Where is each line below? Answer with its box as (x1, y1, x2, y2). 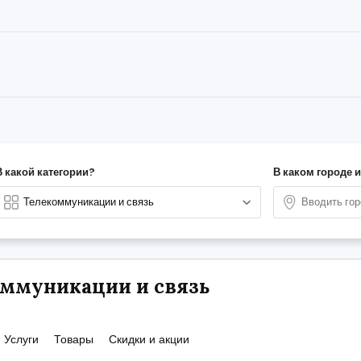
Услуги (4, 331, 39, 347)
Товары (54, 331, 93, 347)
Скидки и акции (109, 331, 189, 347)
